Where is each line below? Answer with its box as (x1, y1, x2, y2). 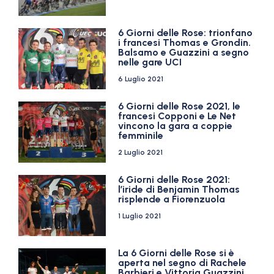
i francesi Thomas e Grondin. (118, 37, 251, 48)
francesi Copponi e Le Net (118, 110, 237, 122)
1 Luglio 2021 (118, 212, 161, 220)
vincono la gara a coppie (118, 120, 233, 131)
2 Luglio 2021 (118, 148, 163, 157)
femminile (118, 130, 164, 141)
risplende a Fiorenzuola (118, 193, 226, 205)
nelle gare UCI (118, 56, 182, 68)
